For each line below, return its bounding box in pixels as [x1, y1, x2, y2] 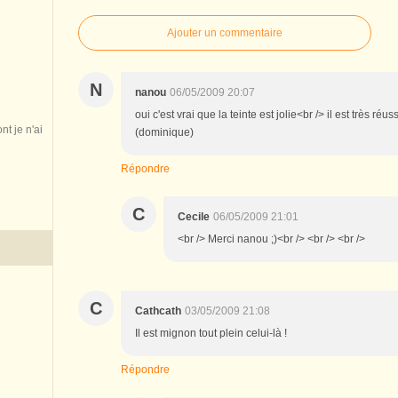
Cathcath [135, 304, 181, 317]
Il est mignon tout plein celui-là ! [135, 326, 287, 339]
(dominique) [135, 125, 194, 139]
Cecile [178, 210, 210, 223]
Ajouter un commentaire [167, 26, 283, 39]
